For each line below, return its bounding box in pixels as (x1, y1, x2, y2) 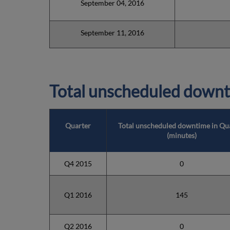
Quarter (65, 121, 91, 130)
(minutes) (166, 130, 197, 140)
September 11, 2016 (80, 28, 144, 37)
